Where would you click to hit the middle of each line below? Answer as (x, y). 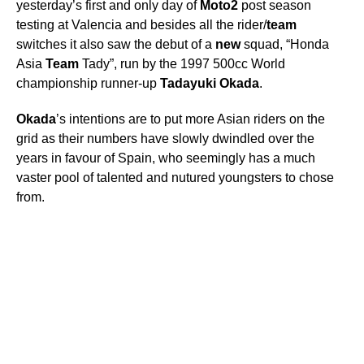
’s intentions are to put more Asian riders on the (191, 119)
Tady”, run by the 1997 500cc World (182, 63)
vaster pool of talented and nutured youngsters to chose (175, 177)
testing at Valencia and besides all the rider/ (141, 24)
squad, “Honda (285, 44)
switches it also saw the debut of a (116, 44)
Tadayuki (188, 83)
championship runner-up (88, 83)
